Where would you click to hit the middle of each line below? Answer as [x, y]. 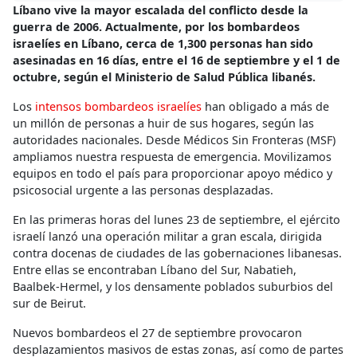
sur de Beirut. [49, 304]
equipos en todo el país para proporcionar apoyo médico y [173, 174]
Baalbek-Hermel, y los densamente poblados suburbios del [173, 287]
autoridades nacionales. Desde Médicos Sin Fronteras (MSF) [174, 140]
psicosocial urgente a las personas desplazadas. [143, 190]
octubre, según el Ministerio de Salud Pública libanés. [164, 77]
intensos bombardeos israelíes [118, 107]
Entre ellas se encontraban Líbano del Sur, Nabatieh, [155, 270]
